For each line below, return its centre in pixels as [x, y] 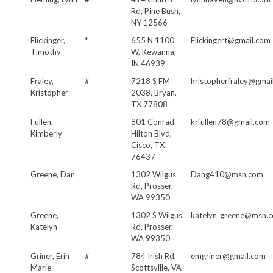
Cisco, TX [148, 145]
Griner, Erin [50, 256]
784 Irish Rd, [154, 256]
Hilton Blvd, [151, 133]
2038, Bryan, [154, 92]
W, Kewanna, [154, 51]
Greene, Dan [53, 174]
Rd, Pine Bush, [156, 11]
